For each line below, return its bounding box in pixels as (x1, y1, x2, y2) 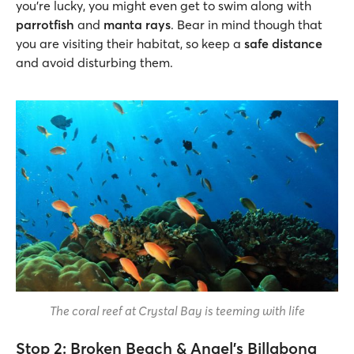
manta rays (104, 17, 171, 32)
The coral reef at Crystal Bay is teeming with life (49, 303, 305, 319)
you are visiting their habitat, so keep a (16, 36, 241, 51)
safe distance (241, 36, 322, 51)
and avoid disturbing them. (16, 55, 173, 70)
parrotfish (16, 17, 77, 32)
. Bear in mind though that (171, 17, 322, 32)
